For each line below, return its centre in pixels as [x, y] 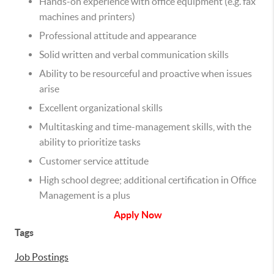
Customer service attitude [94, 161]
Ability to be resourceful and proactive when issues [146, 74]
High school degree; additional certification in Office [148, 180]
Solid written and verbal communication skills [134, 55]
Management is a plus [85, 195]
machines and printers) [87, 17]
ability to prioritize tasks [90, 142]
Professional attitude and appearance [118, 36]
